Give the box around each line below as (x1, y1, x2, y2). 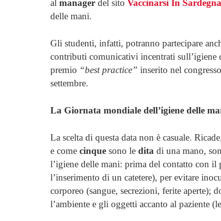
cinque (79, 145, 109, 156)
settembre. (50, 77, 88, 88)
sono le (109, 145, 138, 156)
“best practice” (79, 64, 138, 75)
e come (50, 145, 79, 156)
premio (50, 64, 79, 75)
